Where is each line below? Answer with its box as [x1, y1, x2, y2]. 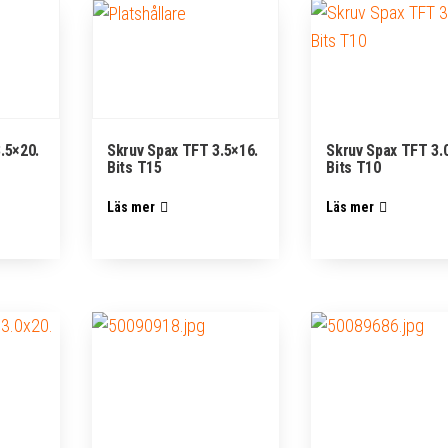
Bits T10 [326, 157, 381, 177]
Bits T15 [107, 157, 162, 177]
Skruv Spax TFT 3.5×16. [107, 140, 259, 160]
